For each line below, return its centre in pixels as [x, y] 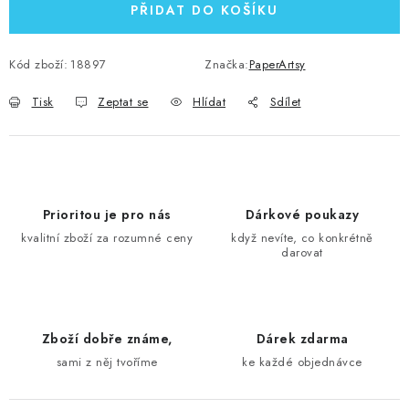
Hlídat [209, 102]
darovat [302, 252]
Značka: [227, 64]
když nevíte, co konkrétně [302, 238]
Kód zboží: [38, 64]
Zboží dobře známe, [107, 339]
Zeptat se [123, 102]
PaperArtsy [277, 64]
